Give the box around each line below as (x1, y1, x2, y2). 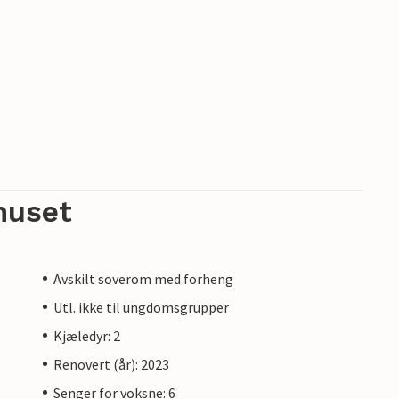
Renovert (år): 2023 (53, 354, 169, 373)
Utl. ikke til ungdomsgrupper (53, 297, 229, 316)
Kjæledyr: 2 (53, 326, 120, 345)
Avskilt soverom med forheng (53, 269, 233, 288)
